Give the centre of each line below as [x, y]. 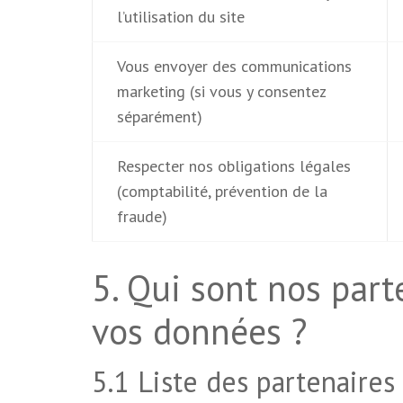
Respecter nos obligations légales [233, 166]
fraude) [142, 216]
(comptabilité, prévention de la [222, 191]
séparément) [159, 116]
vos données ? [199, 331]
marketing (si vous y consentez [221, 91]
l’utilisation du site [180, 17]
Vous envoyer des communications [234, 66]
